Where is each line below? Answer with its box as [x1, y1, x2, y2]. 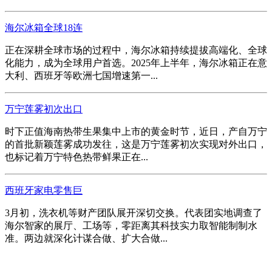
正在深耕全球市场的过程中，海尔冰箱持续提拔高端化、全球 [5, 44, 267, 55]
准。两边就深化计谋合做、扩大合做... [5, 233, 168, 243]
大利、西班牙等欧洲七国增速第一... [5, 70, 158, 81]
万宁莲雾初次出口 [5, 103, 83, 114]
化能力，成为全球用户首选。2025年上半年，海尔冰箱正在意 [5, 57, 267, 68]
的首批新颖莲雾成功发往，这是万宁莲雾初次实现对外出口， [5, 138, 267, 149]
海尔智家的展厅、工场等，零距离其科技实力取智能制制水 [5, 220, 257, 231]
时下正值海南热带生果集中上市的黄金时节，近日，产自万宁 [5, 126, 267, 137]
